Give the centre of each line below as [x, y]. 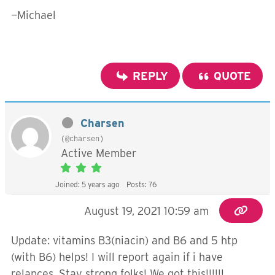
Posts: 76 [141, 184]
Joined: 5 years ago [87, 184]
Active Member [99, 153]
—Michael [33, 15]
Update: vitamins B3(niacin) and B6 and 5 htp [124, 240]
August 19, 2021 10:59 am [147, 211]
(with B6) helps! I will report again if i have [117, 257]
